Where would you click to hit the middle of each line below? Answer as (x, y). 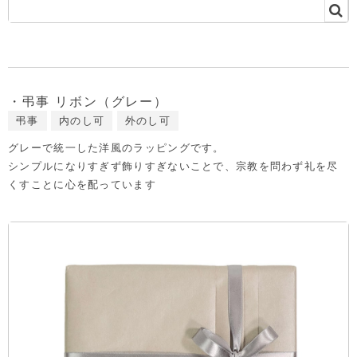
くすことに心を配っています (82, 184)
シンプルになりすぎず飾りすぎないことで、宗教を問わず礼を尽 (173, 166)
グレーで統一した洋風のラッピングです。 (116, 148)
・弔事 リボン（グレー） (88, 102)
